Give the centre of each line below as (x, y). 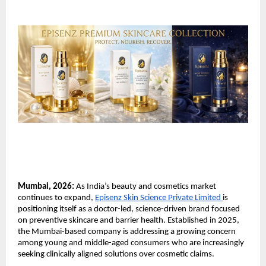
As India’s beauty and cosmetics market (145, 186)
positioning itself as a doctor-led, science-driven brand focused (129, 209)
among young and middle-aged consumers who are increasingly (131, 243)
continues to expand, (56, 198)
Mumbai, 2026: (46, 186)
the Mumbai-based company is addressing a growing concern (127, 232)
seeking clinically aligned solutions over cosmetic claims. (116, 254)
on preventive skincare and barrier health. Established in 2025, (129, 220)
